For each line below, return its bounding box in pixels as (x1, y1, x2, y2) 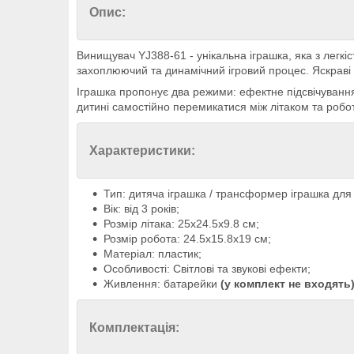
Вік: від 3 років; (104, 202, 179, 216)
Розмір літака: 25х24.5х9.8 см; (104, 217, 259, 231)
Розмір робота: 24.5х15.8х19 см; (104, 232, 271, 246)
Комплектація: (89, 321, 179, 335)
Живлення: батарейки (104, 277, 217, 291)
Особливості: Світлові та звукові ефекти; (104, 262, 311, 276)
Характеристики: (89, 144, 195, 158)
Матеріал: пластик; (104, 247, 201, 261)
